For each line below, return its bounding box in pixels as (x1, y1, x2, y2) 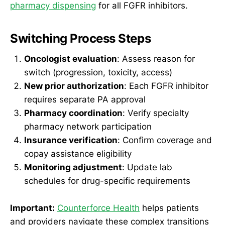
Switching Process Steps (10, 31, 151, 46)
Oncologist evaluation (24, 53, 117, 64)
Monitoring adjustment (24, 162, 122, 172)
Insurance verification (24, 135, 118, 145)
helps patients (140, 202, 199, 213)
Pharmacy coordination (24, 107, 123, 118)
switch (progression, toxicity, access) (24, 67, 172, 77)
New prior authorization (24, 80, 124, 91)
